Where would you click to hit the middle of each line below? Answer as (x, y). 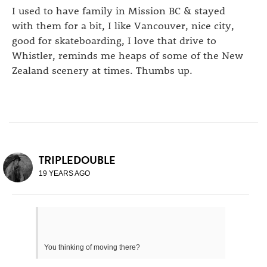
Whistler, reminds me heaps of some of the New (128, 55)
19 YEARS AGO (64, 173)
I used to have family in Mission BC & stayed (119, 10)
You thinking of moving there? (92, 247)
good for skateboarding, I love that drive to (114, 40)
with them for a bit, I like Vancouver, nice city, (123, 25)
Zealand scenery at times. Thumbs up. (102, 69)
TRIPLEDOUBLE (77, 160)
